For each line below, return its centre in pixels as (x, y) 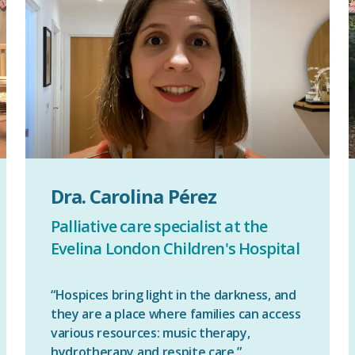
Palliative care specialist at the (159, 226)
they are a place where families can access (176, 314)
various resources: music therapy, (151, 333)
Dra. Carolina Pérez (134, 196)
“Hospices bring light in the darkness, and (174, 295)
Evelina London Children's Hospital (175, 248)
